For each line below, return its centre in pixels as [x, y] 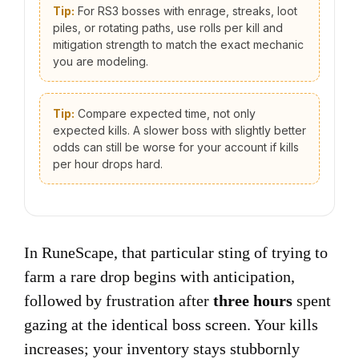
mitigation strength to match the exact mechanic [178, 44]
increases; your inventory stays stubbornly [162, 349]
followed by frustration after [119, 301]
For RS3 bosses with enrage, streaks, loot [186, 11]
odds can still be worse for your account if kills [176, 147]
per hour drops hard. [108, 164]
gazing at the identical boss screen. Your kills [171, 325]
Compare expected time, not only [165, 113]
